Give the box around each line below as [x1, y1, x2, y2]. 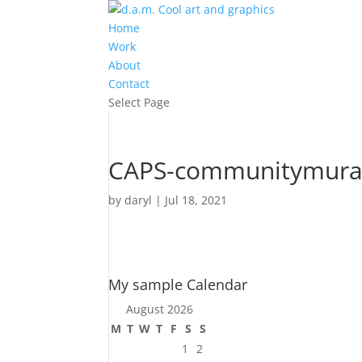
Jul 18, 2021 [165, 192, 228, 208]
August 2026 [125, 301, 193, 317]
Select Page [108, 95, 170, 110]
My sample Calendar [108, 275, 248, 294]
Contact [108, 76, 150, 91]
